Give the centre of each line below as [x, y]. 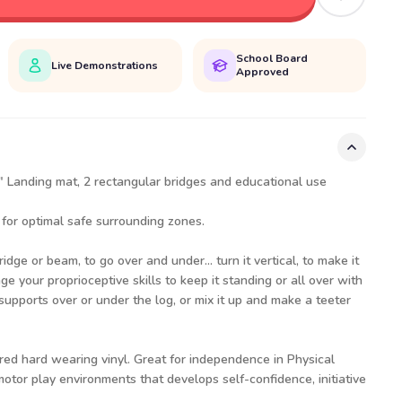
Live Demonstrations [105, 65]
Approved [262, 72]
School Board [271, 58]
